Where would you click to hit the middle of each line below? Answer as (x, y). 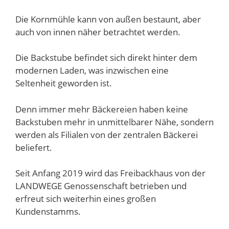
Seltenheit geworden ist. (64, 83)
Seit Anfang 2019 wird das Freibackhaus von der (110, 173)
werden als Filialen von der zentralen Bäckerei (107, 134)
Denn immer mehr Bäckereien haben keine (102, 109)
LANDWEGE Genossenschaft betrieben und (101, 186)
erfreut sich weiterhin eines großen (86, 199)
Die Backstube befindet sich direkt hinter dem (106, 58)
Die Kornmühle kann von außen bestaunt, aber (108, 19)
